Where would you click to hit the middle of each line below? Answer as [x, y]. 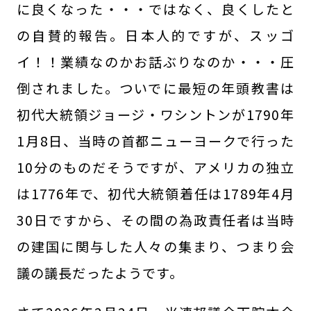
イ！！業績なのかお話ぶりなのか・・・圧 [155, 61]
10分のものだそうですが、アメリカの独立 [155, 167]
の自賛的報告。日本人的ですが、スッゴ [155, 35]
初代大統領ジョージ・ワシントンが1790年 [155, 114]
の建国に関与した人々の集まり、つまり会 [155, 246]
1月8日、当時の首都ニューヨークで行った [155, 141]
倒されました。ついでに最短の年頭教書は [155, 88]
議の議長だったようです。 [100, 272]
